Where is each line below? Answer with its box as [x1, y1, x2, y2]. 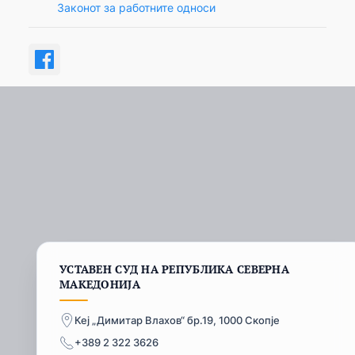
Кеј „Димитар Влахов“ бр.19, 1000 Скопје [74, 314, 280, 327]
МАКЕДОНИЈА [59, 276, 140, 292]
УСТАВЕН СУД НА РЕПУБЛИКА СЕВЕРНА [59, 261, 289, 277]
